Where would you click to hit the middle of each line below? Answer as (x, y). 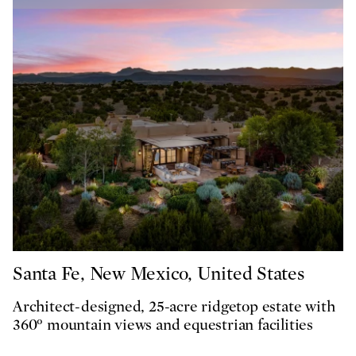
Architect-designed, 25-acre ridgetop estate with (174, 306)
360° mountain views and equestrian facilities (163, 325)
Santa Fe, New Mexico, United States (159, 274)
